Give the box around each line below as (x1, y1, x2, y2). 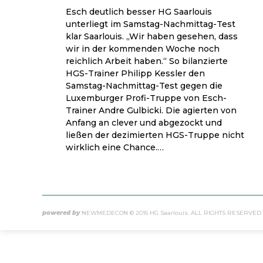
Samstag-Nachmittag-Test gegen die (66, 80, 222, 92)
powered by (42, 209, 80, 217)
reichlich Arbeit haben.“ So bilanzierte (66, 56, 228, 67)
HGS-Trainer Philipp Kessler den (66, 68, 205, 79)
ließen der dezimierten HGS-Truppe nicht (66, 130, 244, 141)
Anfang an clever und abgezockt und (66, 117, 222, 129)
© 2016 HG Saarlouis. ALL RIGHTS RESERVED (128, 209, 261, 217)
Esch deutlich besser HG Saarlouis (66, 6, 212, 18)
